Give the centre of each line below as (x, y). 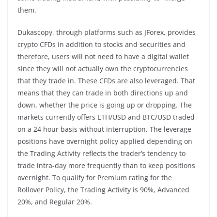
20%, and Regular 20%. (55, 201)
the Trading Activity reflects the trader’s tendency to (101, 153)
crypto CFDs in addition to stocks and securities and (101, 44)
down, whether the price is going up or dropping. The (105, 105)
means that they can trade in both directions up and (103, 93)
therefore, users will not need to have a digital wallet (103, 56)
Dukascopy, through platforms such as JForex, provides (107, 32)
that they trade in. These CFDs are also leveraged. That (106, 80)
